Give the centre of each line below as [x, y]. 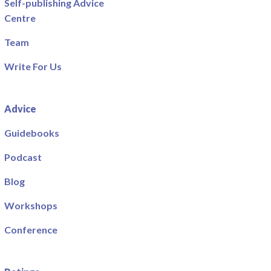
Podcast [23, 157]
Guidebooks [32, 132]
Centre [20, 18]
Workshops [31, 205]
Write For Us [33, 66]
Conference [31, 229]
